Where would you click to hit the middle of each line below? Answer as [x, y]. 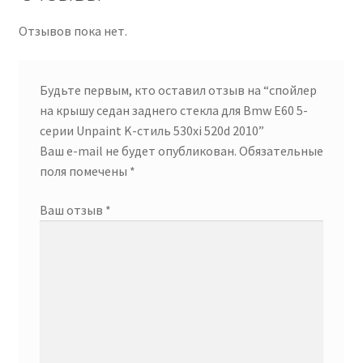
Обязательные [280, 151]
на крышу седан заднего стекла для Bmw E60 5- [173, 111]
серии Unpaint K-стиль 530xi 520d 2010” [152, 131]
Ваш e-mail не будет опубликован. [138, 151]
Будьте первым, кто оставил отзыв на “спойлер [178, 90]
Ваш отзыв [72, 210]
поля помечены [84, 171]
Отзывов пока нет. [73, 30]
